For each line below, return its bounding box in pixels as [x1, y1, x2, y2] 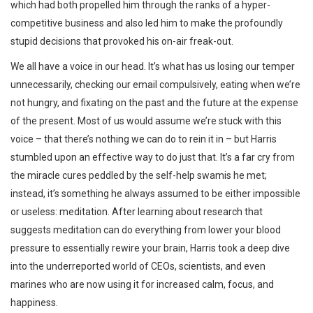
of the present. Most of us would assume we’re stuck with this [10, 115, 282, 126]
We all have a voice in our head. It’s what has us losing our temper [10, 61, 295, 72]
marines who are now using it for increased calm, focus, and [10, 279, 274, 290]
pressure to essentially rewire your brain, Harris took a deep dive [10, 242, 290, 254]
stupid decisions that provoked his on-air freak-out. [10, 36, 233, 47]
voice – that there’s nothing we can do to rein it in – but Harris [10, 133, 277, 145]
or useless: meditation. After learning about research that [10, 206, 263, 217]
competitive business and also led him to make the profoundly [10, 17, 283, 29]
